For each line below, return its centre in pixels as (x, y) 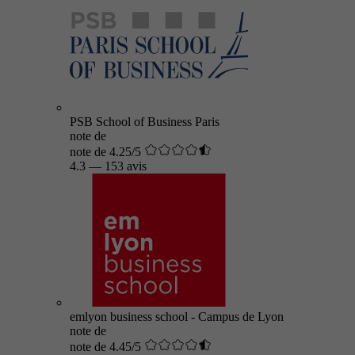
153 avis (126, 166)
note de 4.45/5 (105, 347)
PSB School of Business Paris (145, 122)
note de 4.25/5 (105, 152)
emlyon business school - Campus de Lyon (177, 317)
